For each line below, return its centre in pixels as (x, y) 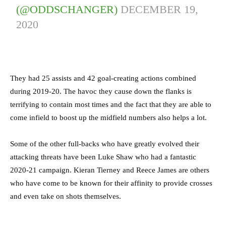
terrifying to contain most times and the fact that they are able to (111, 105)
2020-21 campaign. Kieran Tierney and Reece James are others (110, 170)
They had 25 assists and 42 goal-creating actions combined (103, 78)
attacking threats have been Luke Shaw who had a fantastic (103, 157)
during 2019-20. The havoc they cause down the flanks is (101, 92)
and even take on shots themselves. (66, 196)
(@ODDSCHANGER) (69, 10)
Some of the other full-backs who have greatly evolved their (105, 144)
